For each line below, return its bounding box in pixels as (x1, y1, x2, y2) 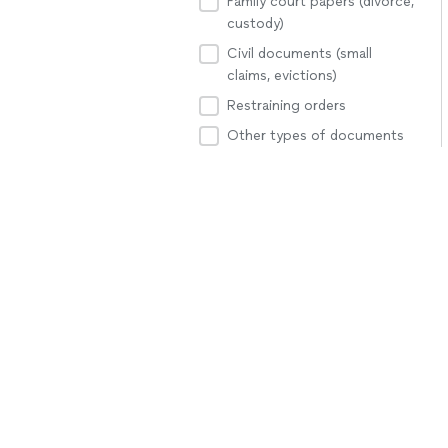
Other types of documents (227, 127, 404, 144)
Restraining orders (227, 97, 346, 114)
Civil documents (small (227, 45, 372, 62)
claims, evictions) (227, 67, 337, 84)
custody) (227, 15, 284, 32)
